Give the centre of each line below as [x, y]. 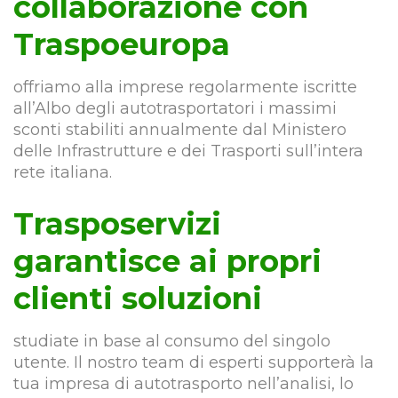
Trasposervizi [117, 224]
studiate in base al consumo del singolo [172, 341]
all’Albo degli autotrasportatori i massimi [175, 108]
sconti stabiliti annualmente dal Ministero [180, 130]
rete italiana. [63, 172]
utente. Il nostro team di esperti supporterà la [194, 362]
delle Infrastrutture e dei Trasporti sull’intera [188, 151]
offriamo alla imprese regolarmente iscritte [185, 87]
